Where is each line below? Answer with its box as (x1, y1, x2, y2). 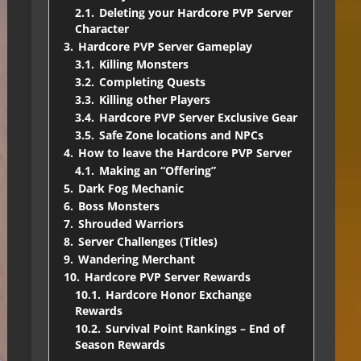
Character (75, 20, 129, 36)
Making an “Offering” (99, 162, 216, 178)
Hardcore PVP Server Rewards (85, 268, 251, 284)
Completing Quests (99, 73, 205, 89)
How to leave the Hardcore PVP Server (78, 144, 292, 160)
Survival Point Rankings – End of (106, 320, 284, 336)
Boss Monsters (78, 197, 160, 214)
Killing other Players (99, 91, 210, 107)
